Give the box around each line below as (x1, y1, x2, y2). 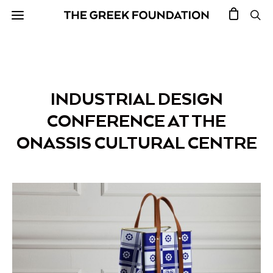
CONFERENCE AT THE (47, 110, 226, 132)
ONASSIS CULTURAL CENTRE (16, 132, 257, 154)
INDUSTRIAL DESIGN (50, 88, 223, 110)
